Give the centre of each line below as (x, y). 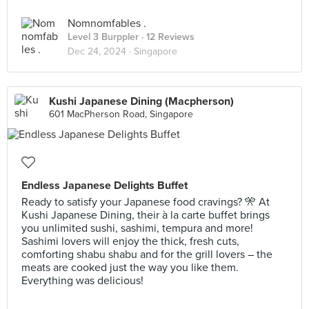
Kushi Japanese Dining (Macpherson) (141, 101)
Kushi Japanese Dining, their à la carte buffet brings (146, 215)
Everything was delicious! (82, 281)
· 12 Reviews (167, 37)
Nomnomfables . (107, 23)
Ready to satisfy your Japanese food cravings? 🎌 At (146, 202)
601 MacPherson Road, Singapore (121, 114)
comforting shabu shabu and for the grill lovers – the (147, 255)
